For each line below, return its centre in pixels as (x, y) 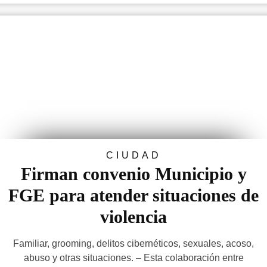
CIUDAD (133, 155)
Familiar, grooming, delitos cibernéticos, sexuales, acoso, (133, 243)
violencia (133, 217)
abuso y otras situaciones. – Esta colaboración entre (133, 258)
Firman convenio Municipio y (133, 174)
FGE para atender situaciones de (133, 195)
